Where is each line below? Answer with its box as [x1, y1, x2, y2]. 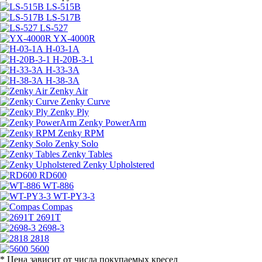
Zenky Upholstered [83, 159, 154, 170]
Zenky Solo [55, 138, 98, 149]
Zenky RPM [58, 127, 104, 138]
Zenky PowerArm [79, 117, 146, 127]
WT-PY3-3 [53, 191, 95, 201]
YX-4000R [53, 33, 95, 43]
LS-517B [46, 12, 81, 22]
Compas [42, 201, 73, 212]
